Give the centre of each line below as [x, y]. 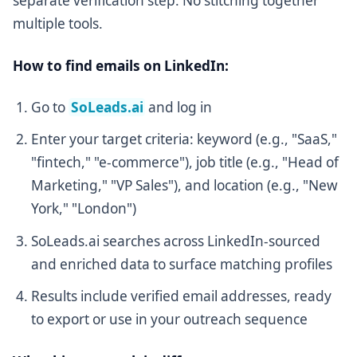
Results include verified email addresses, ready [182, 296]
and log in [178, 107]
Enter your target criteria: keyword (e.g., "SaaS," [184, 139]
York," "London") [84, 209]
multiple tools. [58, 24]
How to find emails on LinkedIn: [121, 65]
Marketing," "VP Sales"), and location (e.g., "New [185, 186]
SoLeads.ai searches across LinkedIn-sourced [176, 241]
